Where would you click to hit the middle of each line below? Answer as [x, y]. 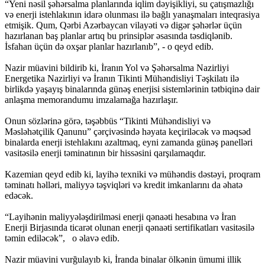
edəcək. [19, 195]
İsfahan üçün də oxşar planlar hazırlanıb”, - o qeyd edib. [109, 46]
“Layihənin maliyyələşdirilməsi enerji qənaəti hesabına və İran [120, 216]
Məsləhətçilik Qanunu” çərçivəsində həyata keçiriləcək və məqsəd [128, 131]
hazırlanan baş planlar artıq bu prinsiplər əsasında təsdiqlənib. [119, 35]
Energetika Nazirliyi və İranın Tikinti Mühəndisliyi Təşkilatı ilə [122, 78]
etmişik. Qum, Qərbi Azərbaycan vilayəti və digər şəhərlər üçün [123, 25]
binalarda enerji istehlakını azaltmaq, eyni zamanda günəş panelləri [129, 142]
